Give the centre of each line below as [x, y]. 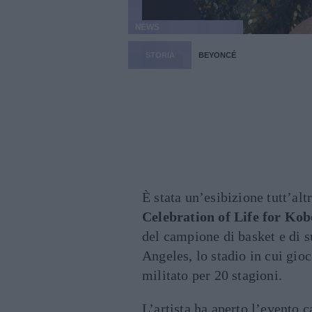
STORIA [160, 55]
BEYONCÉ [217, 55]
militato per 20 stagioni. [212, 275]
